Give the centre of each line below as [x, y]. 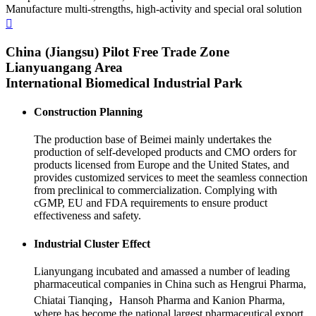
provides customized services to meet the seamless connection [171, 178]
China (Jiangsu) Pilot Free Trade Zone [117, 51]
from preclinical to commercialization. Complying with [156, 190]
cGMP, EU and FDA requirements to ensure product [151, 203]
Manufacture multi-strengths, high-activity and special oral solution [154, 9]
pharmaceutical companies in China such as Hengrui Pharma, [170, 284]
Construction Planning [88, 112]
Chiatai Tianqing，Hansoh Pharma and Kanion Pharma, [159, 300]
